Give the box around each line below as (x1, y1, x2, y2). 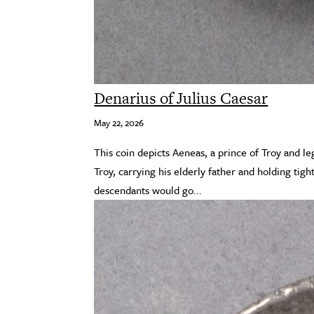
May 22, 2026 (94, 116, 144, 130)
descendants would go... (94, 182, 203, 198)
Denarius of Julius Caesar (94, 87, 268, 110)
